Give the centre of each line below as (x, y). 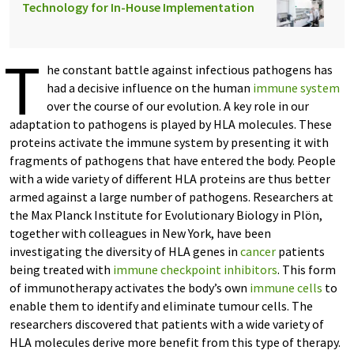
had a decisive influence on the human (150, 88)
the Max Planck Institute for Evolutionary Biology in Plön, (166, 215)
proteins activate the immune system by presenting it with (169, 142)
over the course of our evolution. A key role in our (178, 106)
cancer (258, 251)
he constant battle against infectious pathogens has (190, 70)
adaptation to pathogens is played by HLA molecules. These (171, 124)
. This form (307, 269)
